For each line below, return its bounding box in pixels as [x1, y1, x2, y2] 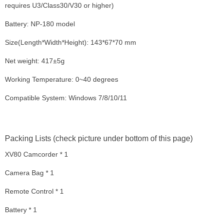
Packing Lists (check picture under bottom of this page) [5, 134, 193, 143]
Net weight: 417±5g [5, 56, 65, 65]
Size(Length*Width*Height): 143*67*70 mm [5, 38, 136, 46]
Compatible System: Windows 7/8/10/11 [5, 93, 127, 102]
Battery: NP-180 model [5, 19, 75, 28]
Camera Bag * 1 [5, 168, 54, 177]
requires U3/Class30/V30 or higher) [5, 1, 114, 9]
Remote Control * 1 [5, 187, 64, 195]
